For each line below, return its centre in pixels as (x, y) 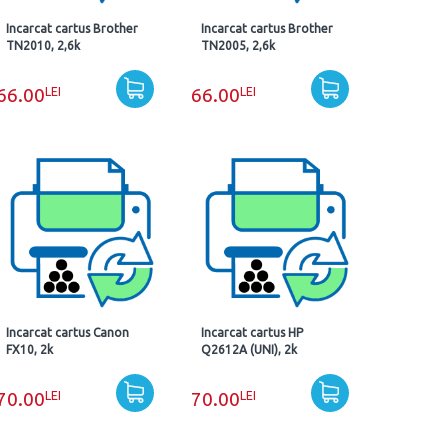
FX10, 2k (30, 349)
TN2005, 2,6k (237, 45)
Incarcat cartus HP (251, 332)
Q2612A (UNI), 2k (248, 349)
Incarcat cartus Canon (68, 332)
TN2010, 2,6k (43, 45)
